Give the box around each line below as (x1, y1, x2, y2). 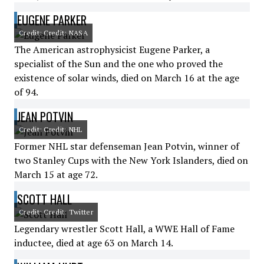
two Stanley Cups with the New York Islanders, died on (14, 154, 248, 167)
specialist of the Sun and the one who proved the (14, 57, 223, 70)
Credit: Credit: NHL (19, 125, 82, 134)
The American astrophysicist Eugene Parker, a (14, 43, 210, 56)
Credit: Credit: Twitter (19, 207, 93, 216)
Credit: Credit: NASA (19, 28, 88, 37)
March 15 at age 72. (14, 168, 98, 181)
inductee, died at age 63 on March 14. (14, 236, 173, 249)
